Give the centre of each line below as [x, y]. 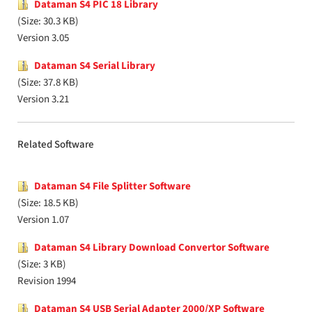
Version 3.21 [43, 99]
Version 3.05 [43, 38]
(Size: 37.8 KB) [48, 83]
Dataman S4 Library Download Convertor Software [152, 248]
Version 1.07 [43, 220]
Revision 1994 [47, 281]
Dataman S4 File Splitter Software [112, 186]
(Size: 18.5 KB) [48, 203]
